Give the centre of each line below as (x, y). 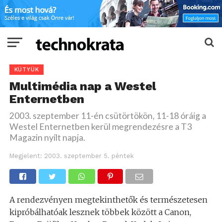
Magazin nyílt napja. (47, 138)
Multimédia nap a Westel (83, 86)
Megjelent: (26, 156)
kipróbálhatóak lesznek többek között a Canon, (100, 212)
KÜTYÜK (27, 70)
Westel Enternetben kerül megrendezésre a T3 (100, 127)
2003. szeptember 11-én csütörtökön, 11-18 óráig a (108, 116)
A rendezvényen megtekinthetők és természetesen (108, 200)
